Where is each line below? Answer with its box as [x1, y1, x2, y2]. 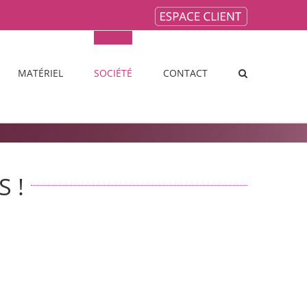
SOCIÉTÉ [94, 66, 132, 79]
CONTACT [163, 66, 208, 79]
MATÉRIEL [18, 66, 63, 79]
